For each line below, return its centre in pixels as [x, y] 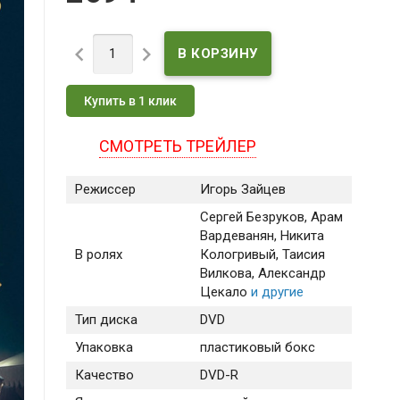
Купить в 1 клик [130, 101]
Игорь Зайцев [242, 190]
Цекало [223, 292]
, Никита [299, 236]
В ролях [98, 255]
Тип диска [106, 320]
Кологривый [237, 255]
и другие [275, 292]
